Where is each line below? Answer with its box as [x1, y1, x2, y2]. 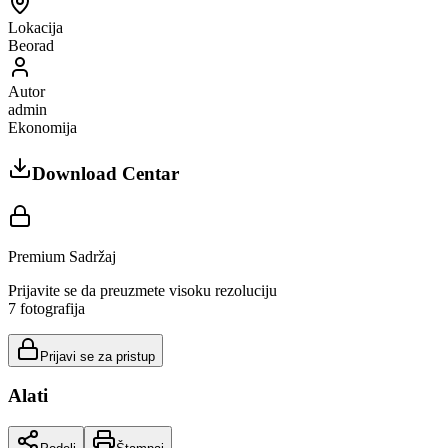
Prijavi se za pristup [40, 348, 155, 364]
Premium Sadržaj [8, 247, 116, 265]
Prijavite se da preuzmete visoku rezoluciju [8, 281, 277, 299]
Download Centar [32, 162, 179, 184]
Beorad [8, 37, 54, 55]
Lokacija [8, 19, 63, 37]
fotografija [20, 299, 85, 317]
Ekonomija [8, 119, 77, 137]
